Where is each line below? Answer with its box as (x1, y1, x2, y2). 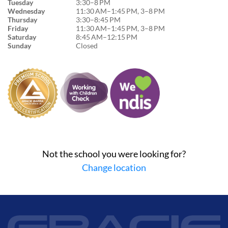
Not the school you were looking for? (42, 148, 186, 159)
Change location (82, 161, 146, 173)
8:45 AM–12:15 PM (76, 32, 137, 41)
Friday (8, 23, 28, 33)
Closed (76, 41, 98, 50)
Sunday (8, 41, 31, 50)
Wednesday (8, 6, 45, 15)
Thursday (8, 15, 37, 24)
